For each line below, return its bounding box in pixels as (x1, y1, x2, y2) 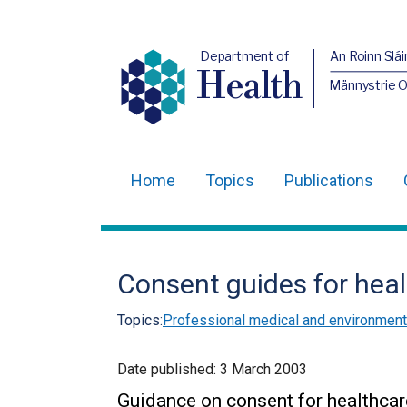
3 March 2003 (220, 361, 307, 378)
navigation (117, 222, 221, 248)
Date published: (117, 361, 220, 378)
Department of (199, 48, 289, 64)
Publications (284, 171, 373, 190)
